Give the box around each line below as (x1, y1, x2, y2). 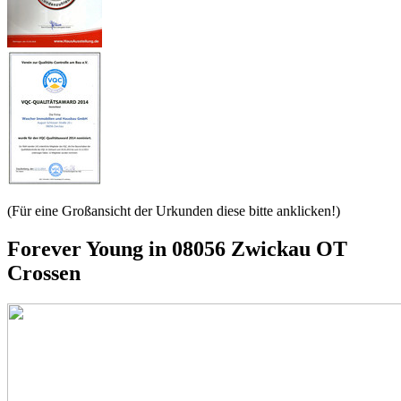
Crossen (7, 260, 81, 285)
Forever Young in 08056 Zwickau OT (7, 236, 347, 260)
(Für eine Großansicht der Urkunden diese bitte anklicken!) (7, 202, 340, 218)
